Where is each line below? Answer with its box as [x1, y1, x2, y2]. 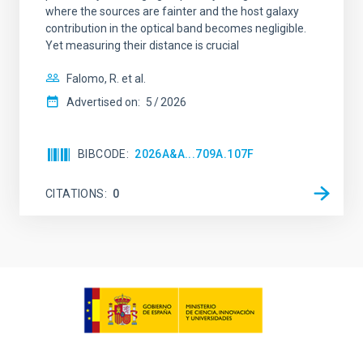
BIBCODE [78, 147, 126, 160]
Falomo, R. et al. [66, 72, 146, 85]
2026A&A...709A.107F [135, 147, 254, 160]
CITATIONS [45, 186, 105, 200]
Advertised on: [66, 96, 140, 109]
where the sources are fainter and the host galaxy [45, 5, 299, 18]
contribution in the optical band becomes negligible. [45, 22, 306, 35]
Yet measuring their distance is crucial [45, 39, 239, 52]
